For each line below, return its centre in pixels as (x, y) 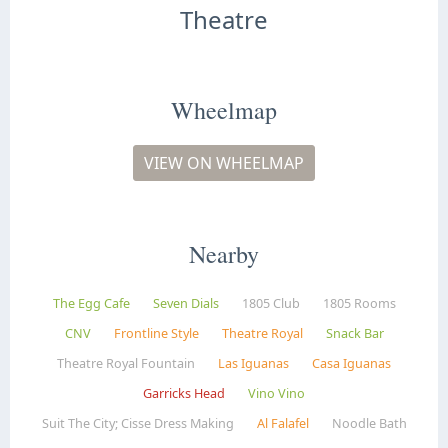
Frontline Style (156, 333)
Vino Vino (276, 393)
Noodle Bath (369, 423)
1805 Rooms (359, 303)
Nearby (224, 253)
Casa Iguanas (351, 363)
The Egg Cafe (91, 303)
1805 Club (270, 303)
